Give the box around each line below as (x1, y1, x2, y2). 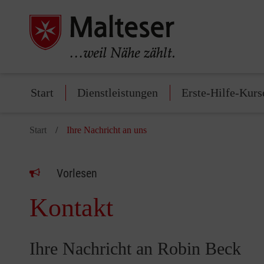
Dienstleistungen (77, 86, 158, 100)
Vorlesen (57, 166, 97, 181)
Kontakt (29, 193, 113, 223)
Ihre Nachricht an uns (67, 125, 147, 136)
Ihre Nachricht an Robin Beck (29, 239, 241, 259)
